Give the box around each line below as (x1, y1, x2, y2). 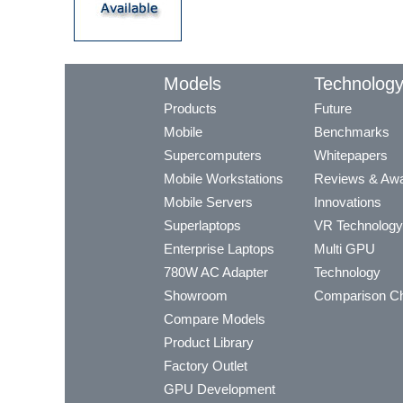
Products (164, 101, 217, 117)
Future (314, 101, 352, 117)
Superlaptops (164, 218, 241, 234)
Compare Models (164, 311, 265, 327)
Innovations (314, 194, 381, 210)
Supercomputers (164, 148, 262, 164)
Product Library (164, 335, 254, 351)
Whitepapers (314, 148, 388, 164)
